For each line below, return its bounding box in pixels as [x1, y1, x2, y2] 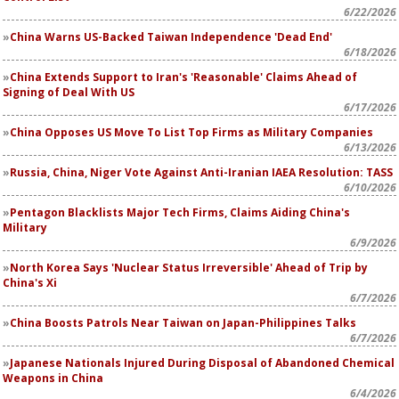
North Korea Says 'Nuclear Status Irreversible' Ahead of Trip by [10, 260, 368, 275]
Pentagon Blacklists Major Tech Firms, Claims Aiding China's [10, 205, 350, 220]
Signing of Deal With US [3, 85, 134, 100]
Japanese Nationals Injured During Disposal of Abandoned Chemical [10, 355, 395, 370]
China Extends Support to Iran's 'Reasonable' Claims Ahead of [10, 69, 357, 85]
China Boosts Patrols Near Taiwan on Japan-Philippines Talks [10, 315, 356, 330]
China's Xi [3, 275, 57, 290]
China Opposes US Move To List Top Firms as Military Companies [10, 125, 373, 140]
